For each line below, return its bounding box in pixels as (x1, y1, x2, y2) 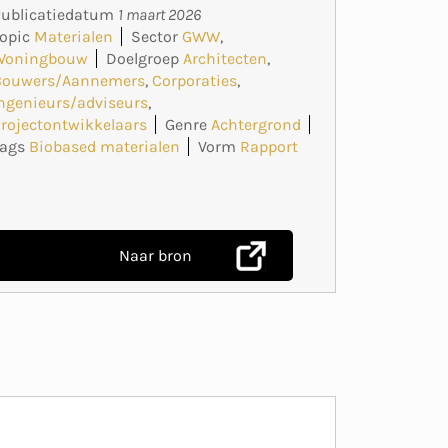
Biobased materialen (29, 136, 181, 156)
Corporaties (152, 70, 238, 90)
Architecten (183, 48, 268, 68)
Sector (131, 26, 179, 46)
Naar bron (119, 245, 192, 265)
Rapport (240, 136, 299, 156)
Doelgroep (106, 48, 180, 68)
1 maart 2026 (118, 4, 202, 24)
